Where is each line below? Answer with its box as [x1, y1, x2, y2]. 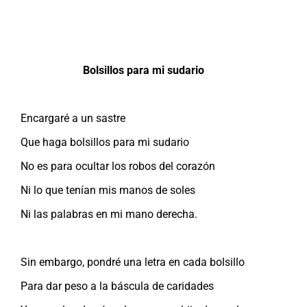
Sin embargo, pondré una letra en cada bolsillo [21, 255, 245, 269]
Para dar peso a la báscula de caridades [21, 279, 214, 293]
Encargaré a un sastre [21, 111, 125, 125]
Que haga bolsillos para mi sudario [21, 135, 189, 149]
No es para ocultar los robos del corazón [21, 159, 215, 173]
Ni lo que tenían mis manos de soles [21, 183, 195, 197]
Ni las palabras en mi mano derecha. [21, 207, 197, 221]
